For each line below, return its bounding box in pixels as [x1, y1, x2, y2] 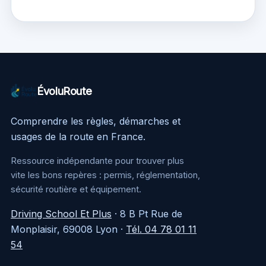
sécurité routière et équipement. [11, 183, 141, 195]
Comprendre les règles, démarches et [11, 115, 180, 127]
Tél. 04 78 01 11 [126, 223, 197, 235]
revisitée [130, 11, 167, 24]
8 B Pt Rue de [120, 207, 182, 220]
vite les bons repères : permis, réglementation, [11, 169, 200, 180]
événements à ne [29, 11, 107, 24]
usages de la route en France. [11, 130, 145, 142]
